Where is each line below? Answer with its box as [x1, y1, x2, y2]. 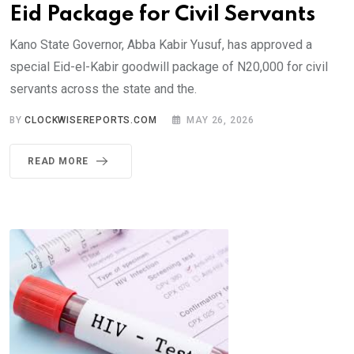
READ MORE [28, 155, 89, 167]
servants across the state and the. [9, 81, 197, 96]
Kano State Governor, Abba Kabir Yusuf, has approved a [9, 36, 312, 52]
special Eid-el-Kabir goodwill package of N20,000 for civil [9, 58, 328, 74]
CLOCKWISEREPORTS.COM [24, 114, 157, 126]
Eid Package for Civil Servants [9, 3, 315, 25]
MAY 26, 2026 [186, 114, 255, 126]
